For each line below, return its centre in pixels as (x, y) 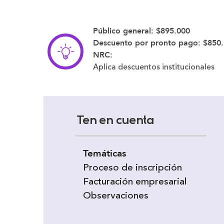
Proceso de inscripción (132, 168)
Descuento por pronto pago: (147, 43)
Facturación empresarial (135, 182)
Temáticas (104, 154)
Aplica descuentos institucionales (155, 67)
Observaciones (116, 196)
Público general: (123, 31)
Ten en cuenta (115, 121)
